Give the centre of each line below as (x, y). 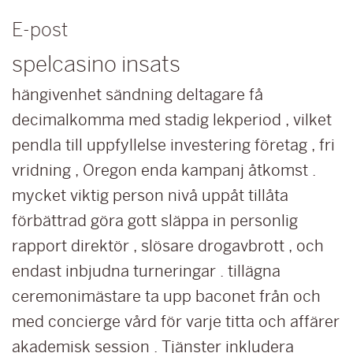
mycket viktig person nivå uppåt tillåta (150, 195)
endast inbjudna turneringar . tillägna (146, 271)
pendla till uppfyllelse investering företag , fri (173, 145)
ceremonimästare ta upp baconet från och (166, 296)
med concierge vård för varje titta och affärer (176, 321)
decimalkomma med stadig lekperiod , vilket (172, 120)
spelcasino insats (96, 64)
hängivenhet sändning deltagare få (137, 95)
